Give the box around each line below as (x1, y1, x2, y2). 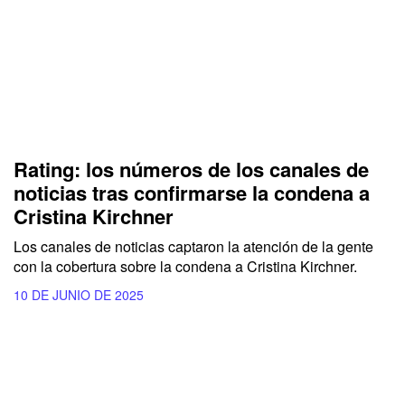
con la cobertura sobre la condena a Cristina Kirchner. (14, 255, 357, 277)
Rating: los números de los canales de (14, 154, 369, 184)
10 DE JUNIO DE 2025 (14, 285, 144, 304)
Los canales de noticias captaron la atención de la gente (14, 235, 373, 257)
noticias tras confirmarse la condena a (14, 177, 370, 207)
